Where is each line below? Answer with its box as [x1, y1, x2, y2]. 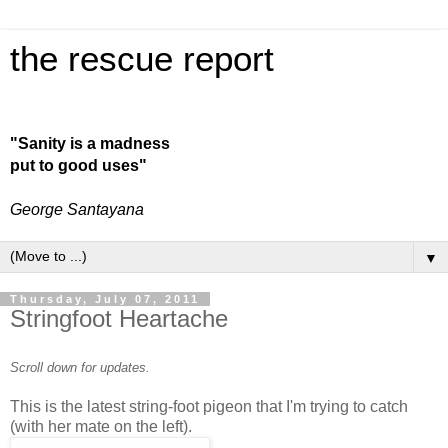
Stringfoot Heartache [10, 305, 228, 332]
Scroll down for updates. [10, 359, 150, 375]
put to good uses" [10, 157, 147, 174]
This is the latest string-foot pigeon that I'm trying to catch [10, 397, 408, 415]
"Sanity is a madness [10, 135, 170, 152]
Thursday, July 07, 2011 [10, 293, 200, 305]
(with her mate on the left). [10, 417, 192, 435]
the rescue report [10, 40, 274, 78]
